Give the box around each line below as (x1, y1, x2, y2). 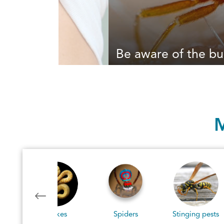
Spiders (42, 209, 67, 218)
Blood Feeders (171, 209, 220, 218)
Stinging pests (102, 209, 149, 218)
